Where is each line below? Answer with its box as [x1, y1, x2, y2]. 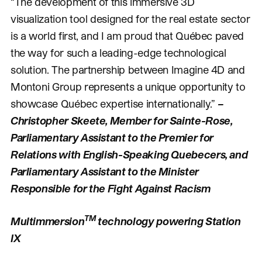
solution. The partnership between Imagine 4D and [10, 63, 245, 75]
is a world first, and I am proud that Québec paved [10, 29, 244, 42]
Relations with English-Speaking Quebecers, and [10, 147, 248, 160]
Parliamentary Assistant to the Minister [10, 164, 199, 177]
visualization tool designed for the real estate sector [10, 12, 250, 25]
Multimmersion [10, 214, 85, 227]
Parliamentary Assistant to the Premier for [10, 130, 213, 143]
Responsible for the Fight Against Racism [10, 181, 211, 194]
